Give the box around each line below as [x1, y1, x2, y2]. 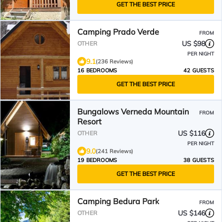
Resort [77, 116, 102, 126]
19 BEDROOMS [77, 157, 117, 164]
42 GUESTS [183, 67, 214, 74]
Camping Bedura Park [77, 196, 159, 206]
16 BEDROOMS [77, 67, 117, 74]
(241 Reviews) [96, 148, 133, 155]
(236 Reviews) [96, 58, 133, 65]
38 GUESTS [183, 157, 214, 164]
